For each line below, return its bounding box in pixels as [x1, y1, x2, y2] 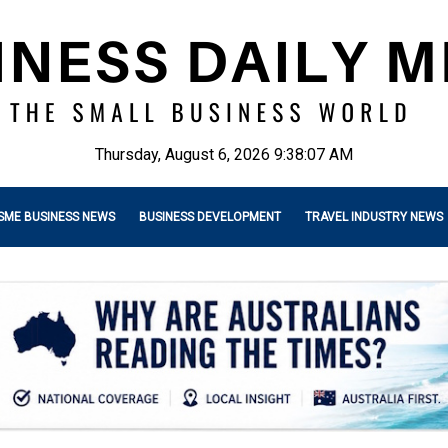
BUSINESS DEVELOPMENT [139, 210, 281, 224]
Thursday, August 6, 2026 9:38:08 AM [95, 145, 353, 164]
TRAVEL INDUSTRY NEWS [305, 210, 443, 224]
